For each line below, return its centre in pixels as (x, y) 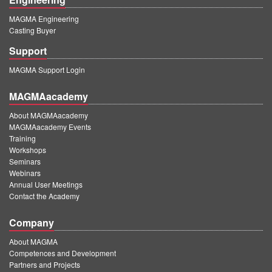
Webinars (25, 173)
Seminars (25, 161)
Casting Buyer (32, 30)
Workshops (28, 150)
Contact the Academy (44, 196)
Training (22, 138)
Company (32, 223)
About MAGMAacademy (49, 115)
